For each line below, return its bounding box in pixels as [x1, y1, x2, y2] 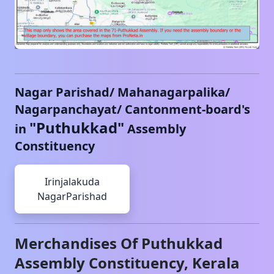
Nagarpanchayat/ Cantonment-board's [15, 101, 250, 118]
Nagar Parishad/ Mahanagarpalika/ [15, 84, 230, 101]
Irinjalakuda [45, 175, 100, 189]
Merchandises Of [15, 233, 141, 254]
